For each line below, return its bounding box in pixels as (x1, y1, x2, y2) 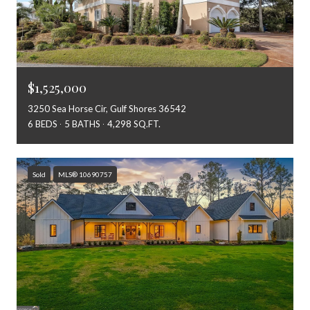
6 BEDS (28, 118, 57, 130)
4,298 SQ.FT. (107, 118, 161, 130)
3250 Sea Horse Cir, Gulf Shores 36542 (28, 103, 186, 115)
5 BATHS (64, 118, 100, 130)
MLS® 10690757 (58, 170, 112, 179)
